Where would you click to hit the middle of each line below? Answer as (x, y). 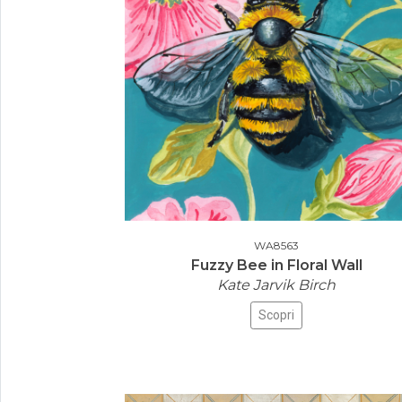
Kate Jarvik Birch (276, 285)
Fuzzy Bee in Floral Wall (276, 265)
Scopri (276, 315)
